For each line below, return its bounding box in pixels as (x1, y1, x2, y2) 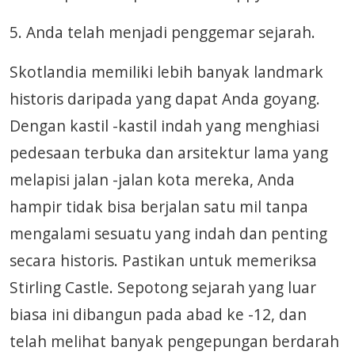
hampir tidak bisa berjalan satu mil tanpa (10, 196, 308, 217)
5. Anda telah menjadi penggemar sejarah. (10, 21, 315, 43)
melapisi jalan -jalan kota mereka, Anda (10, 169, 295, 190)
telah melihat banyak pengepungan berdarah (10, 330, 339, 352)
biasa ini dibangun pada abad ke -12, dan (10, 303, 307, 325)
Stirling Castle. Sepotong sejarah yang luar (10, 277, 316, 298)
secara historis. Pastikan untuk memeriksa (10, 250, 317, 271)
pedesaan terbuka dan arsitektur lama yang (10, 142, 328, 163)
